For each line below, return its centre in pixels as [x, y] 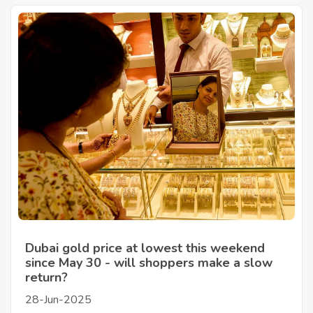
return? [46, 277]
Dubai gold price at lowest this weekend [145, 248]
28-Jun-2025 [58, 300]
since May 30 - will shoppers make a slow [149, 263]
